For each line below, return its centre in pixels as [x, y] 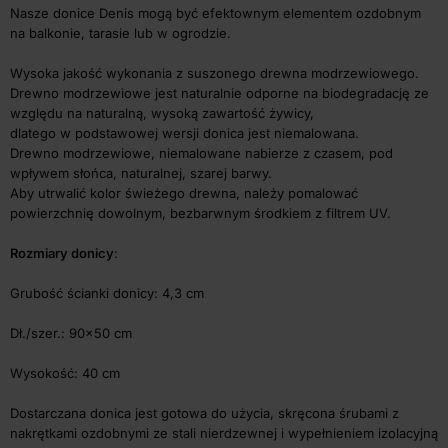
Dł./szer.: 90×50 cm [71, 332]
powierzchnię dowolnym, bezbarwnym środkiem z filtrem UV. [200, 212]
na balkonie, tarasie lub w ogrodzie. [120, 32]
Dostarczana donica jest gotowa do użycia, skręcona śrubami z [204, 412]
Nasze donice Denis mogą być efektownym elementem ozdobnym [215, 12]
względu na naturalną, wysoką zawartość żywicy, [162, 112]
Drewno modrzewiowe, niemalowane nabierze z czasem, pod [201, 152]
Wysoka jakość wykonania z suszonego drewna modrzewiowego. [214, 72]
